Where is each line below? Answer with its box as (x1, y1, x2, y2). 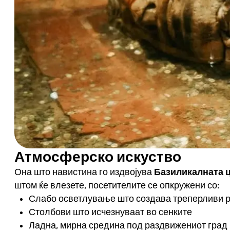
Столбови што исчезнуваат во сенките (28, 206, 192, 217)
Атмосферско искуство (14, 148, 181, 165)
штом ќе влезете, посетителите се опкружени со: (14, 180, 220, 190)
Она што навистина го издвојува (14, 166, 154, 177)
